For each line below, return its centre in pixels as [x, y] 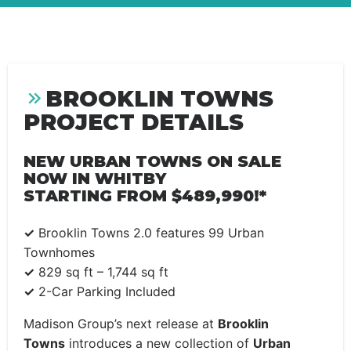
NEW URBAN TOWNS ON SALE [152, 161]
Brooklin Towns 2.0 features [121, 233]
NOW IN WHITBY [95, 179]
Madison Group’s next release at [121, 324]
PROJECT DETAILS [134, 122]
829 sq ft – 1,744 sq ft [103, 272]
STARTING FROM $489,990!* [145, 196]
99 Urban [236, 233]
